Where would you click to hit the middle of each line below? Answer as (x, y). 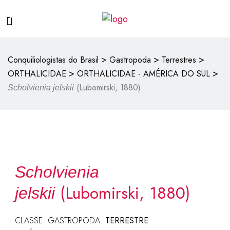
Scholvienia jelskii (41, 88)
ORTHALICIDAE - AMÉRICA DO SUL (143, 74)
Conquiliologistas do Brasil (53, 60)
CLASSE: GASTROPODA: (60, 221)
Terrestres (179, 60)
